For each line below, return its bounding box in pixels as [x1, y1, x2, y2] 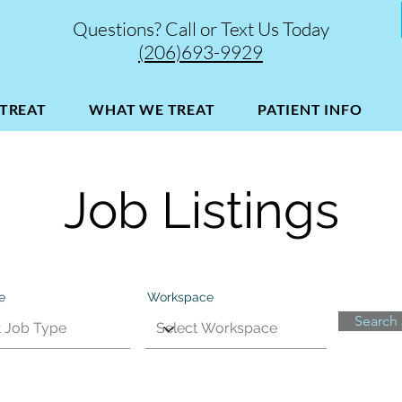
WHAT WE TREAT [89, 100, 215, 118]
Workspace [147, 290, 214, 304]
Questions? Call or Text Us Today [72, 17, 329, 40]
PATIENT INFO [258, 100, 363, 118]
